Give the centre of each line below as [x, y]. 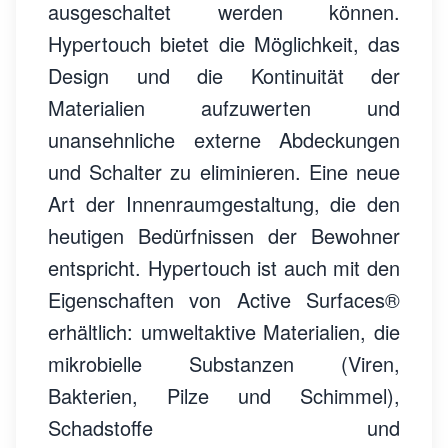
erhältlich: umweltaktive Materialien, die [224, 331]
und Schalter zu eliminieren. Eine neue [224, 171]
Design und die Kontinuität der [224, 75]
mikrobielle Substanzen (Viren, [224, 363]
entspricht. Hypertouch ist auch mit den [224, 267]
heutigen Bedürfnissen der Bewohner [224, 235]
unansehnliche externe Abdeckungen [224, 139]
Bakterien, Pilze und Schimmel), [224, 395]
